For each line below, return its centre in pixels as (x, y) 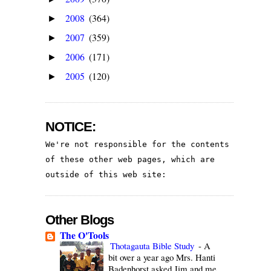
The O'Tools (85, 235)
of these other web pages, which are (130, 159)
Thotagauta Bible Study (154, 245)
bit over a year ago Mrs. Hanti (162, 257)
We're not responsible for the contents (138, 144)
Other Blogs (80, 220)
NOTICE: (71, 126)
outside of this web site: (106, 174)
